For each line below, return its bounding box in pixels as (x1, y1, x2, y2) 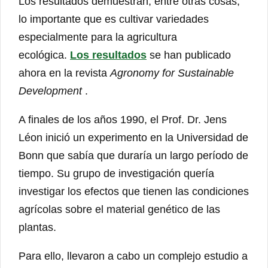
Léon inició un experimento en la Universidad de (19, 131, 248, 144)
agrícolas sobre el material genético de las (19, 203, 220, 215)
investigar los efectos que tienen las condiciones (19, 185, 249, 197)
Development (19, 84, 82, 97)
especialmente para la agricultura (19, 31, 177, 43)
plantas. (19, 221, 56, 233)
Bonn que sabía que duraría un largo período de (19, 149, 248, 162)
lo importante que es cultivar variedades (19, 13, 209, 25)
